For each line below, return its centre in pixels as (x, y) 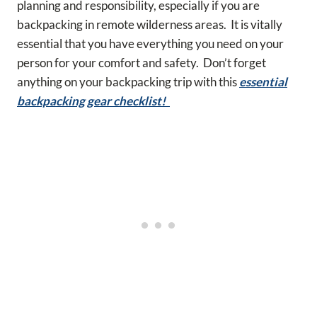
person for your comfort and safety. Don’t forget (142, 62)
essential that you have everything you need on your (150, 43)
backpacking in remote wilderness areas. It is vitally (150, 24)
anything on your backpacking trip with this (128, 81)
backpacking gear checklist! (93, 100)
